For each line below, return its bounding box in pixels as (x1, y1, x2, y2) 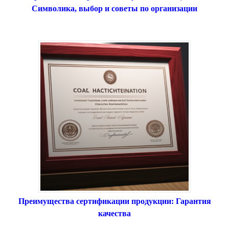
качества (98, 209, 131, 218)
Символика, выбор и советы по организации (32, 4, 197, 13)
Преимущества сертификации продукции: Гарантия (18, 197, 211, 206)
